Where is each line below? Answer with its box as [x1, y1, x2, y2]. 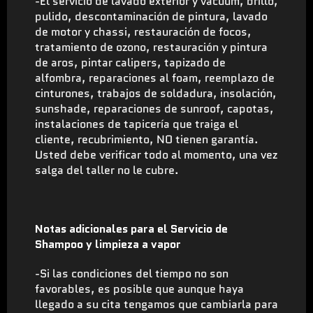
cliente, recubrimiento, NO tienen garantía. [35, 131, 259, 147]
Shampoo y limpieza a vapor [35, 235, 181, 252]
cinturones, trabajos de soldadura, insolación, [35, 85, 277, 101]
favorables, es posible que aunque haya [35, 280, 244, 297]
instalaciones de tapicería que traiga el [35, 115, 238, 132]
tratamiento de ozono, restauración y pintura [35, 38, 268, 55]
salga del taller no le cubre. [35, 161, 179, 178]
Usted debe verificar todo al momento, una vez [35, 146, 277, 163]
